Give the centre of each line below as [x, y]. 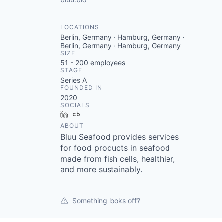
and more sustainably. [101, 170]
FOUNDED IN [81, 88]
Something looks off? [106, 201]
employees [107, 63]
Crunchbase [103, 114]
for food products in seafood [115, 148]
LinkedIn [86, 114]
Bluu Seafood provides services [120, 137]
